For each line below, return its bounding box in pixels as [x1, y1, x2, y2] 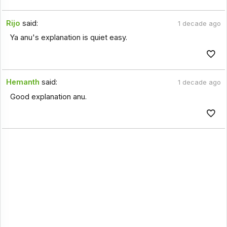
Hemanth [6, 78, 40, 87]
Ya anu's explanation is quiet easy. [10, 33, 127, 43]
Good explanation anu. [10, 92, 87, 101]
